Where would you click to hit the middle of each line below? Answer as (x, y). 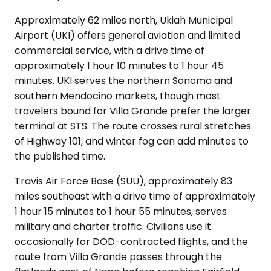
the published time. (60, 156)
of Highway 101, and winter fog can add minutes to (132, 141)
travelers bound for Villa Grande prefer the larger (133, 111)
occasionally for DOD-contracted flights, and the (131, 242)
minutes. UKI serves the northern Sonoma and (123, 81)
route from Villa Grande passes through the (118, 257)
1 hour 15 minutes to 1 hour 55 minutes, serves (121, 211)
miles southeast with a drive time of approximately (135, 196)
